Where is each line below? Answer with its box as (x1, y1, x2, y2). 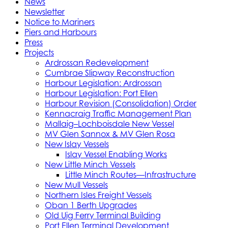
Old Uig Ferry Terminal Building (45, 210, 161, 220)
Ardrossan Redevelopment (45, 57, 149, 68)
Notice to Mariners (24, 16, 95, 27)
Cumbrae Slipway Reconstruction (45, 67, 175, 78)
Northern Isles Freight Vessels (45, 189, 152, 200)
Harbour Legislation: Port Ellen (45, 88, 158, 98)
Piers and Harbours (24, 26, 97, 37)
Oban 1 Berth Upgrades (45, 199, 137, 210)
